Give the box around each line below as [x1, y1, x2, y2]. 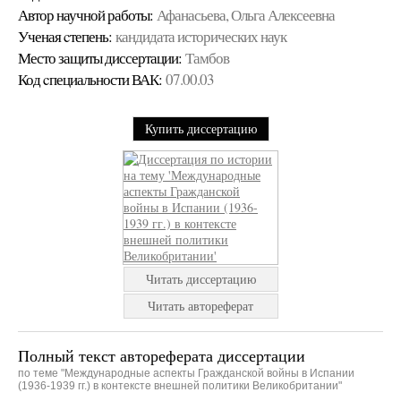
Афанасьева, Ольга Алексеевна [157, 4, 335, 25]
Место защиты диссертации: [18, 47, 182, 68]
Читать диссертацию [145, 270, 256, 287]
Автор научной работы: [18, 4, 153, 25]
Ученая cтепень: [18, 26, 112, 47]
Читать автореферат [148, 297, 253, 314]
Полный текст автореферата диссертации [18, 345, 305, 366]
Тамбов [185, 47, 229, 68]
